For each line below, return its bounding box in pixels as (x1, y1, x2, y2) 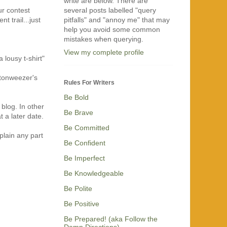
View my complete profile (64, 48, 144, 56)
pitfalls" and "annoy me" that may (64, 15, 170, 24)
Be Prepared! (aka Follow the (64, 214, 158, 223)
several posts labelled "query (64, 6, 156, 14)
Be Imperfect (64, 154, 105, 162)
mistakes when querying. (64, 34, 143, 43)
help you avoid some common (64, 25, 160, 33)
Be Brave (64, 108, 93, 117)
